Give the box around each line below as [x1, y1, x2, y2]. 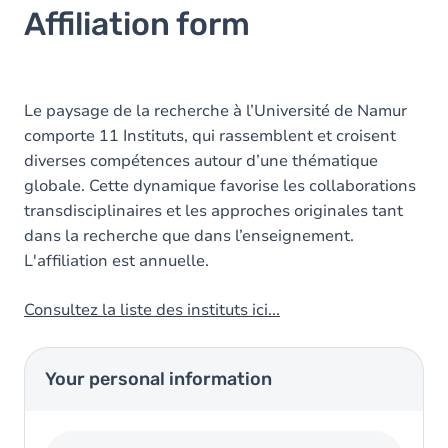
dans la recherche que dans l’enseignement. [24, 225, 354, 247]
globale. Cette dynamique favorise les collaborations [24, 175, 416, 197]
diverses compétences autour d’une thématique [24, 150, 378, 172]
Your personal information [45, 368, 272, 390]
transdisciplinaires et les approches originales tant [24, 200, 403, 222]
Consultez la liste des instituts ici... [24, 299, 280, 321]
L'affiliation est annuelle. [24, 250, 209, 272]
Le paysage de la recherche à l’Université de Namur [24, 100, 407, 122]
